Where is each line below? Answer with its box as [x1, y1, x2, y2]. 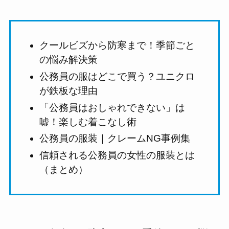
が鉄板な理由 [39, 85, 98, 96]
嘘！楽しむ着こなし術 [39, 116, 137, 127]
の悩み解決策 [39, 54, 98, 65]
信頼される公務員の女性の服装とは [39, 150, 195, 161]
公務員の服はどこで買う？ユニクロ [39, 71, 195, 82]
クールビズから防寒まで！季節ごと [39, 40, 195, 51]
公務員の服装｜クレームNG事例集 [39, 133, 191, 144]
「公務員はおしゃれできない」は [39, 102, 186, 113]
